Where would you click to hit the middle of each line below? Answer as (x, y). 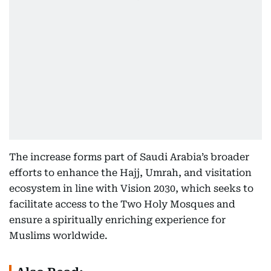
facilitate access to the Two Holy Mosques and (122, 204)
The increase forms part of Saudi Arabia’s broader (129, 157)
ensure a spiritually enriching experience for (117, 220)
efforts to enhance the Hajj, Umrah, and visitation (130, 173)
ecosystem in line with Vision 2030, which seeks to (131, 188)
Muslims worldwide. (58, 236)
